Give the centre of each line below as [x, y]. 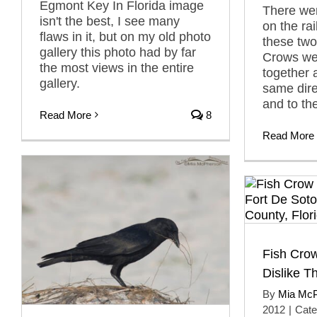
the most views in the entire [117, 68]
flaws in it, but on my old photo [125, 36]
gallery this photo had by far [118, 52]
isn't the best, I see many [110, 21]
